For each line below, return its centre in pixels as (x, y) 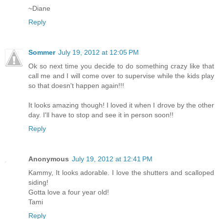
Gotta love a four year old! (69, 192)
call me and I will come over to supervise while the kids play (121, 76)
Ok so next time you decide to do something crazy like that (121, 66)
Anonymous (49, 159)
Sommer (42, 52)
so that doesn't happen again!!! (76, 85)
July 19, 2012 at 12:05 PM (99, 52)
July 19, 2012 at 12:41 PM (112, 159)
